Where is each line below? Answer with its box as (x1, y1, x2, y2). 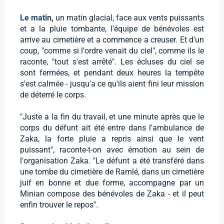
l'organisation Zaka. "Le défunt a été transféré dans (20, 155, 204, 165)
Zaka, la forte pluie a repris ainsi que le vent (20, 133, 204, 143)
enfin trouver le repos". (20, 199, 98, 209)
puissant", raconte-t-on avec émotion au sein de (20, 144, 204, 154)
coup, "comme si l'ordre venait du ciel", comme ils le (20, 45, 204, 55)
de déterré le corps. (20, 89, 86, 99)
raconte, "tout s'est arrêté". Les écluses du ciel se (20, 56, 204, 66)
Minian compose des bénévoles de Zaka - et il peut (20, 188, 204, 198)
